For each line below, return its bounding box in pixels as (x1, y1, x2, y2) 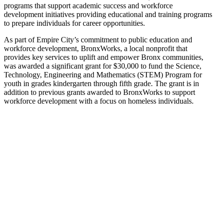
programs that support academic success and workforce (4, 1, 173, 10)
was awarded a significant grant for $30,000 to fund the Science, (4, 61, 201, 70)
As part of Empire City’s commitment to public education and (4, 35, 192, 44)
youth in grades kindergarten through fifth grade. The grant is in (4, 79, 199, 88)
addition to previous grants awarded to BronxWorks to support (4, 88, 195, 96)
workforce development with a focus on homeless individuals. (4, 96, 194, 105)
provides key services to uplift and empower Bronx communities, (4, 53, 203, 61)
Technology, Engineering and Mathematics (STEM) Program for (4, 70, 202, 79)
